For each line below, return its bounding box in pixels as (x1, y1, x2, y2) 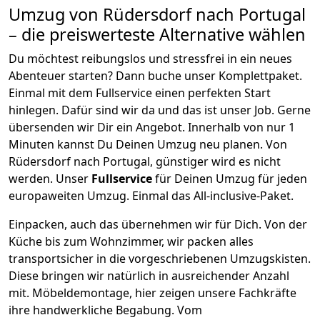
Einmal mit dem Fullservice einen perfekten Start (9, 84, 271, 101)
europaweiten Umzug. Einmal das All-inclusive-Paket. (9, 187, 294, 204)
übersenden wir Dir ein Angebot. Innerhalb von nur (9, 119, 289, 135)
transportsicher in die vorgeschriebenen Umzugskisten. (9, 250, 311, 266)
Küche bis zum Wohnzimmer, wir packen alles (9, 233, 254, 249)
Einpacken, (9, 216, 70, 232)
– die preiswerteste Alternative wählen (9, 22, 306, 46)
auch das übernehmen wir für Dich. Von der (70, 216, 307, 232)
